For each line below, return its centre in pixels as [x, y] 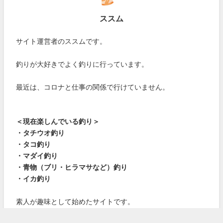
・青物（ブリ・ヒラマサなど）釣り [72, 167]
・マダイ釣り [37, 156]
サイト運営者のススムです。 [61, 41]
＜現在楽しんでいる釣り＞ [58, 121]
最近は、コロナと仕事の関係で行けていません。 [93, 87]
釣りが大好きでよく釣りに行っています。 [82, 64]
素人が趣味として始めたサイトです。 [75, 201]
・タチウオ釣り [41, 133]
